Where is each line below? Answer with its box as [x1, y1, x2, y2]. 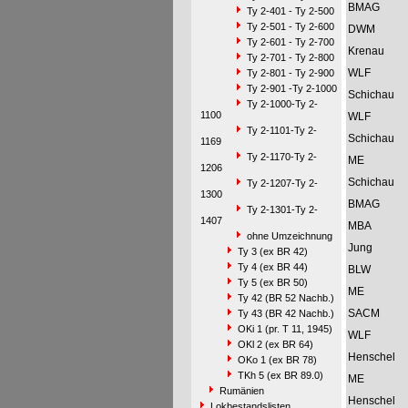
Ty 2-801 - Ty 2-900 [246, 67, 334, 78]
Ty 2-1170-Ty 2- [246, 151, 317, 162]
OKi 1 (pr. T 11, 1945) [237, 323, 332, 334]
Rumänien [219, 385, 264, 396]
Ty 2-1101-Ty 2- [246, 125, 317, 136]
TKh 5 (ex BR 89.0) [237, 370, 323, 381]
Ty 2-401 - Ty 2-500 [246, 5, 334, 16]
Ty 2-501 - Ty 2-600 [246, 21, 334, 32]
